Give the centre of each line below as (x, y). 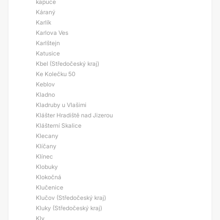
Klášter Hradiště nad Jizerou (74, 115)
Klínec (44, 156)
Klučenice (50, 187)
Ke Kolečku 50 (56, 74)
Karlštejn (48, 43)
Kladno (45, 95)
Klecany (47, 136)
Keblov (45, 84)
